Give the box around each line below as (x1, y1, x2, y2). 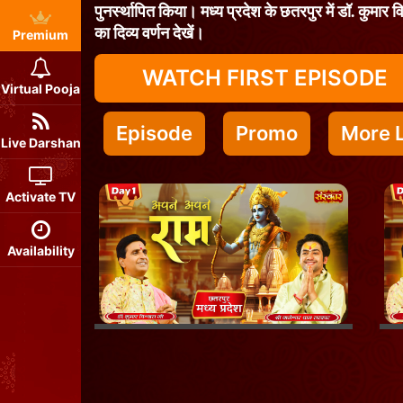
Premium (13, 27, 68, 42)
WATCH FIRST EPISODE (142, 65, 388, 91)
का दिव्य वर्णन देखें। (94, 26, 204, 42)
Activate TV (5, 189, 76, 204)
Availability (6, 243, 75, 258)
